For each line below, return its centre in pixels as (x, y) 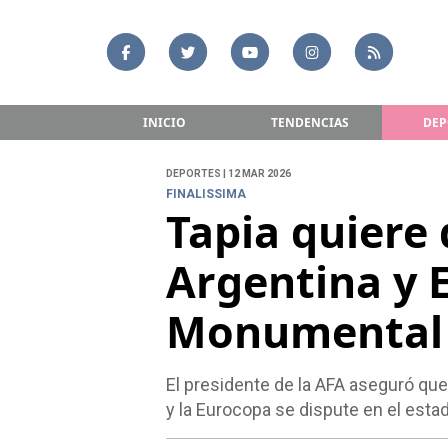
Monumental (304, 332)
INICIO (164, 122)
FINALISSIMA (205, 194)
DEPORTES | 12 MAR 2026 (228, 174)
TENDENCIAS (309, 122)
